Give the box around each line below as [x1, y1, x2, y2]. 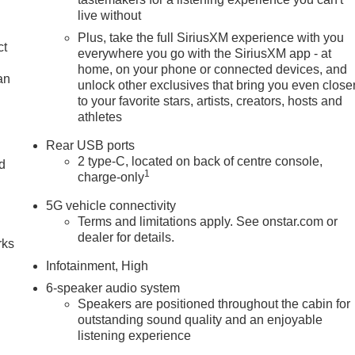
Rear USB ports [46, 138, 136, 152]
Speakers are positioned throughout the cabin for [78, 296, 351, 311]
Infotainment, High [46, 258, 149, 273]
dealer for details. [78, 230, 175, 244]
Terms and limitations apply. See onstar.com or [78, 214, 338, 228]
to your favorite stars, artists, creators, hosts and [78, 94, 343, 108]
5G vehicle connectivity [46, 198, 177, 212]
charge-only [78, 170, 145, 184]
